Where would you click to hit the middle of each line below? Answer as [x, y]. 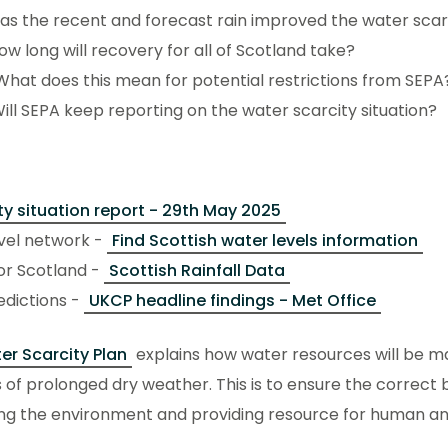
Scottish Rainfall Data [197, 271]
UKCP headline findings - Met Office [232, 301]
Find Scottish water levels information [265, 241]
